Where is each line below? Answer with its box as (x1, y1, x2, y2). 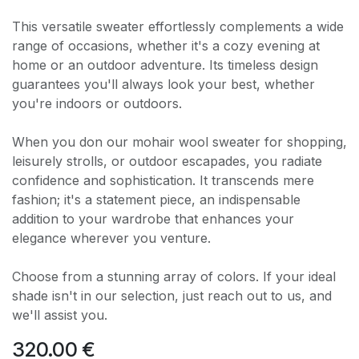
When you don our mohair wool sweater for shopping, (12, 134, 347, 151)
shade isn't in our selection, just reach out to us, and (12, 288, 332, 305)
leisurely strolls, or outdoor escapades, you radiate (12, 153, 322, 170)
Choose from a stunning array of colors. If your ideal (12, 268, 336, 285)
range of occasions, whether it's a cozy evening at (12, 38, 320, 54)
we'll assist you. (12, 307, 107, 324)
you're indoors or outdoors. (12, 95, 182, 112)
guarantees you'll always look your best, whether (12, 76, 315, 93)
